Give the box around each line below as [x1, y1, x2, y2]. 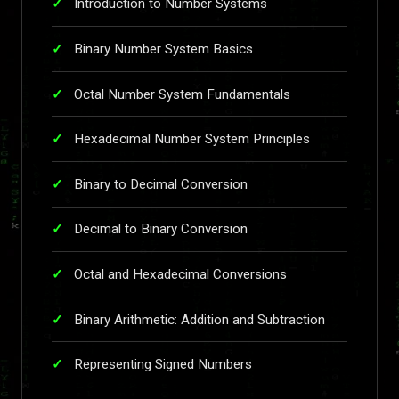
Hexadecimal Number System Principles [74, 131, 310, 148]
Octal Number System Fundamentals [74, 85, 290, 102]
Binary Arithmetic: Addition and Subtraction [74, 311, 325, 328]
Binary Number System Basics [74, 40, 253, 57]
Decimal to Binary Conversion [74, 221, 248, 238]
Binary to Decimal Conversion [74, 175, 248, 192]
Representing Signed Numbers [74, 356, 252, 373]
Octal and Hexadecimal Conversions [74, 265, 287, 282]
